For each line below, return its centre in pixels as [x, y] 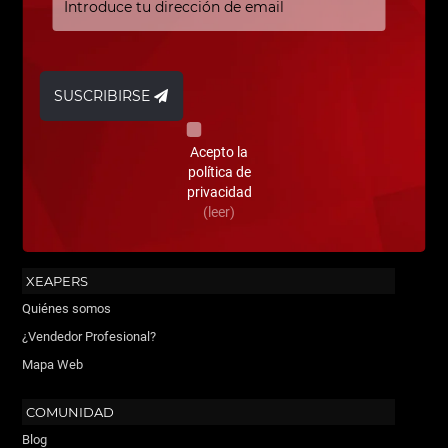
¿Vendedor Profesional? [89, 336]
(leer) [219, 212]
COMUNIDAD [70, 412]
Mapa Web [53, 364]
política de [219, 172]
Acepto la [219, 152]
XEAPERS [57, 281]
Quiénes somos [67, 308]
